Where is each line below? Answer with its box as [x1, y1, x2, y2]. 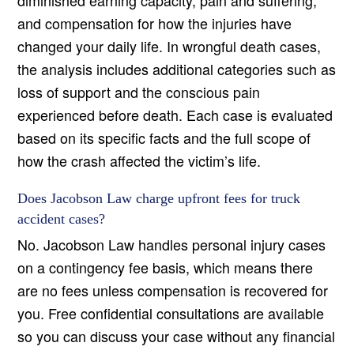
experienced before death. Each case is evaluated [17, 104, 333, 126]
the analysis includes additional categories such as [17, 58, 337, 80]
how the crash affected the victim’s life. [17, 150, 262, 171]
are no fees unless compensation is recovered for [17, 280, 329, 301]
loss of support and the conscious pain [17, 81, 261, 103]
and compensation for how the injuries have [17, 13, 292, 34]
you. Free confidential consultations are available [17, 303, 325, 324]
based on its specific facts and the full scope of [17, 127, 311, 149]
